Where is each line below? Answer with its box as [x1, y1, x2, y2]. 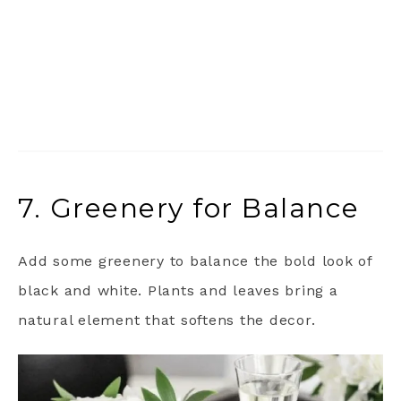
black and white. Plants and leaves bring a [18, 282, 338, 300]
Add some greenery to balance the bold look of [18, 252, 372, 270]
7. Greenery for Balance [18, 192, 360, 226]
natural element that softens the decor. [18, 311, 316, 329]
